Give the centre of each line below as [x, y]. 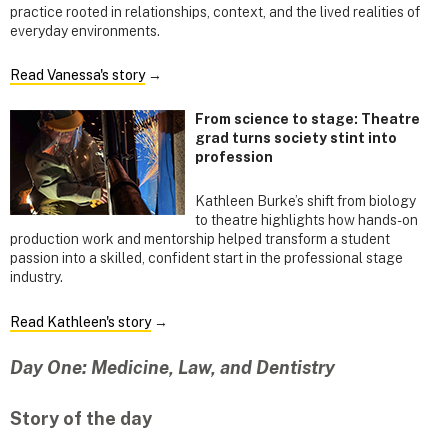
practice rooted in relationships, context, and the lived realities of [215, 11]
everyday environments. [85, 30]
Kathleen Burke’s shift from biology [305, 201]
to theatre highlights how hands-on [306, 220]
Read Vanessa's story [77, 75]
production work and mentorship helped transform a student [200, 239]
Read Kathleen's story [80, 321]
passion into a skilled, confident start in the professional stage [206, 258]
